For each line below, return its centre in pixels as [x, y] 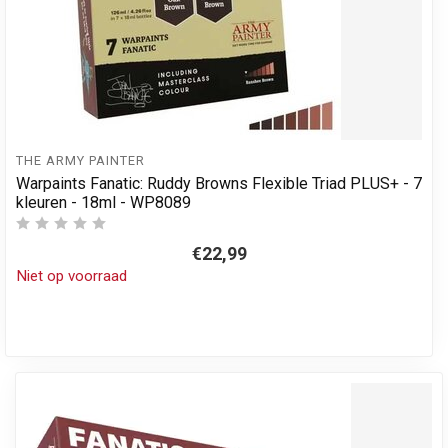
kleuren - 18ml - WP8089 [103, 202]
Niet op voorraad [71, 275]
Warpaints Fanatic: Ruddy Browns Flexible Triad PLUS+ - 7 [219, 183]
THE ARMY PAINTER [80, 161]
